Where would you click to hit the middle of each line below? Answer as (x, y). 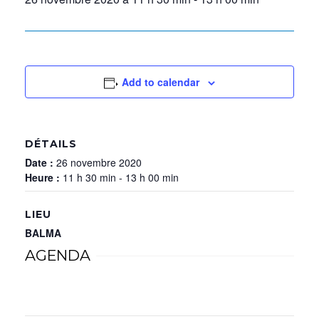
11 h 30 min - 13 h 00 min (121, 177)
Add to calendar (161, 82)
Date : (41, 162)
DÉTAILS (51, 144)
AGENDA (58, 255)
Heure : (44, 177)
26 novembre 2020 (99, 162)
